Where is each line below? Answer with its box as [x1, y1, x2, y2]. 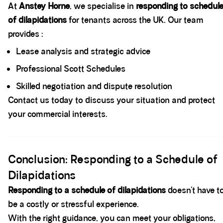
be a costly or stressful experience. [8, 199, 139, 210]
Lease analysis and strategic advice [16, 46, 150, 57]
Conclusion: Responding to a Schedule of [8, 152, 218, 166]
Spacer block [7, 136, 53, 146]
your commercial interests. [8, 109, 108, 119]
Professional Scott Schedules [16, 63, 125, 74]
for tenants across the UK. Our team [67, 14, 204, 25]
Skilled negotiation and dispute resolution [16, 81, 172, 92]
